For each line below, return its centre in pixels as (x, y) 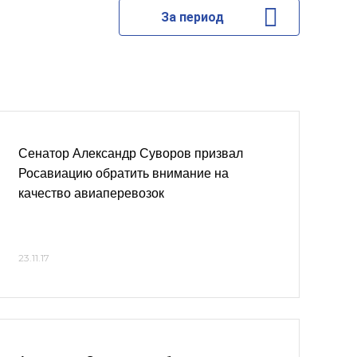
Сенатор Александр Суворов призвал (131, 153)
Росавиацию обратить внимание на (124, 173)
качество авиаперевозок (91, 193)
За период (192, 17)
